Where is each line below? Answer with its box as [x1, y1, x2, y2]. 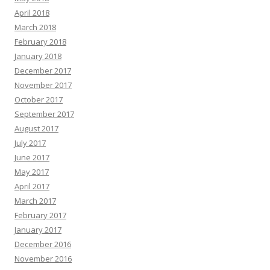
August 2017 [14, 123, 58, 134]
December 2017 [14, 65, 71, 76]
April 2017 [14, 181, 49, 192]
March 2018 [14, 22, 56, 33]
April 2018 [14, 7, 49, 18]
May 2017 [14, 166, 49, 177]
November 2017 [14, 80, 72, 90]
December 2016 [14, 239, 71, 250]
